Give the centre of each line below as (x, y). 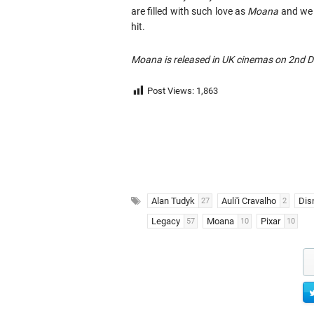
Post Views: (171, 91)
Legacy (166, 221)
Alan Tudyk (173, 201)
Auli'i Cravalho (249, 201)
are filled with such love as (190, 11)
